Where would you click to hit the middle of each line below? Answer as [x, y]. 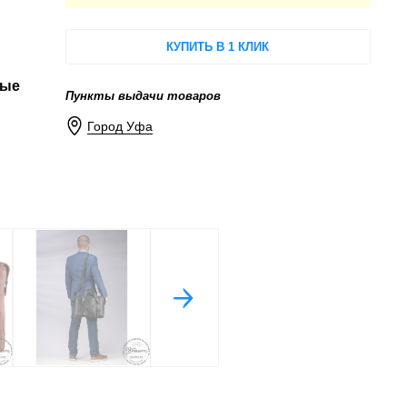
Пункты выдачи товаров [143, 95]
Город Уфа [120, 127]
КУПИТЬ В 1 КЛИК [218, 46]
